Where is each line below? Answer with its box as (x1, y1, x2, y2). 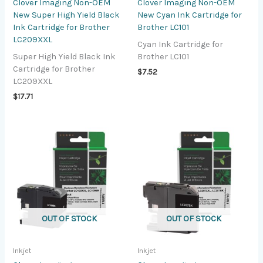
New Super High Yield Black (13, 10, 120, 21)
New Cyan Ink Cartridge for (137, 10, 242, 21)
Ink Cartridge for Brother (13, 22, 110, 33)
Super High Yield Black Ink (13, 51, 116, 62)
